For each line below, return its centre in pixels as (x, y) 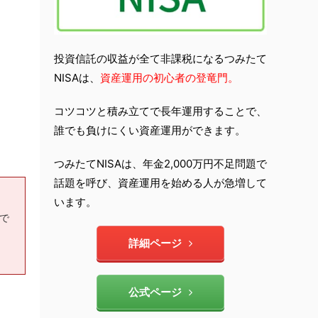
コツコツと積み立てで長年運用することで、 (160, 111)
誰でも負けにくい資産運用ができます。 (150, 131)
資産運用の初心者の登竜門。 (169, 78)
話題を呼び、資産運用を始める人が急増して (160, 183)
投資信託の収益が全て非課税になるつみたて (160, 59)
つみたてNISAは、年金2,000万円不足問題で (160, 164)
